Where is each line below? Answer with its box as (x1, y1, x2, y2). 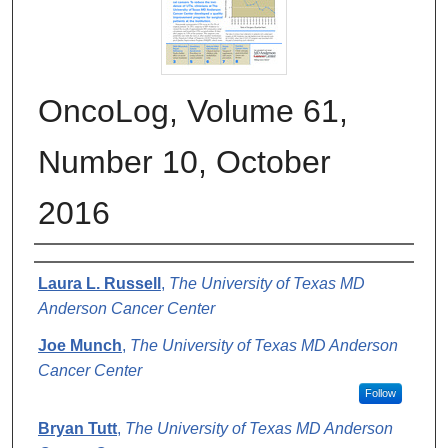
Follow (364, 386, 396, 399)
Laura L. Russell (38, 274, 161, 292)
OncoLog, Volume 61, (38, 92, 348, 129)
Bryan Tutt (38, 419, 117, 437)
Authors (34, 253, 116, 281)
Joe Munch (38, 336, 122, 354)
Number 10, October (38, 143, 331, 180)
